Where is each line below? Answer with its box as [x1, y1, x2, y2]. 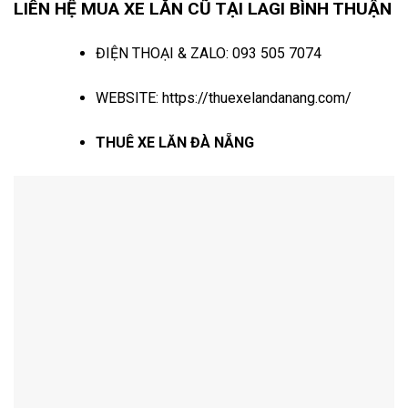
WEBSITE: [95, 89, 162, 107]
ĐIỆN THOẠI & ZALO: [95, 45, 232, 63]
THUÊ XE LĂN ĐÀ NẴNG [95, 134, 254, 152]
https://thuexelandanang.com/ [161, 89, 352, 107]
